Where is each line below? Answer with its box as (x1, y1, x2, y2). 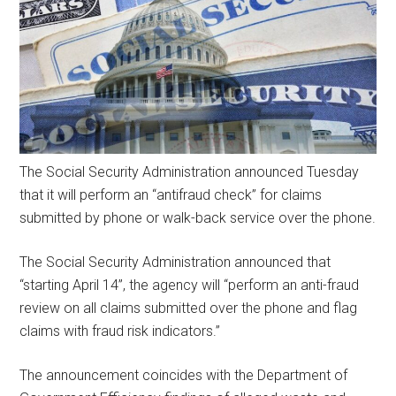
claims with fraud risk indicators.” (19, 322, 221, 339)
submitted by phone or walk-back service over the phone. (19, 209, 377, 226)
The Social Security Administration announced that (19, 253, 331, 270)
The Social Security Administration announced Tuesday (19, 163, 360, 180)
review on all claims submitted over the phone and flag (19, 299, 358, 316)
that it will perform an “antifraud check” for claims (19, 186, 323, 203)
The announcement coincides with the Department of (19, 366, 348, 384)
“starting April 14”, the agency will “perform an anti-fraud (19, 276, 360, 293)
